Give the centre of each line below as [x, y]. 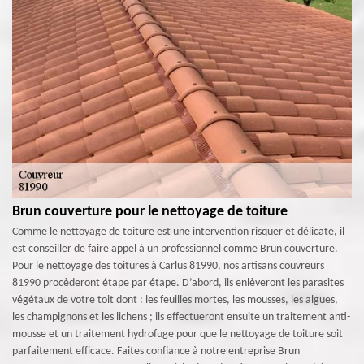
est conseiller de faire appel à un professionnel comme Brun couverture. [175, 249]
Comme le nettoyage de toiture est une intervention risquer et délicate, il [178, 232]
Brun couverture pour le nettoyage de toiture [150, 211]
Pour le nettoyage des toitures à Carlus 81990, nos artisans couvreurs [168, 266]
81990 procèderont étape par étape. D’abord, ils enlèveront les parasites [178, 283]
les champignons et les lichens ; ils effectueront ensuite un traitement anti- [181, 317]
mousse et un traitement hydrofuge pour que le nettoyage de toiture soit [178, 334]
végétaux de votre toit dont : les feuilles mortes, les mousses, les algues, [175, 300]
